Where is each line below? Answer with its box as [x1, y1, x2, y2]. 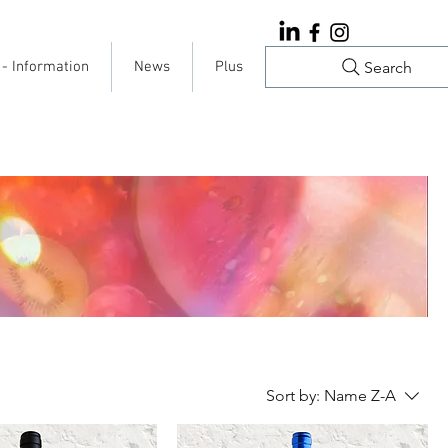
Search [364, 57, 412, 77]
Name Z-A [324, 386, 396, 405]
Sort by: [266, 386, 320, 405]
